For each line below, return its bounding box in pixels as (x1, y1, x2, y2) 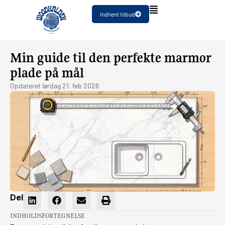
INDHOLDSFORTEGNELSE (10, 211, 85, 220)
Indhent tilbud (100, 11, 136, 18)
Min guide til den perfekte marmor (10, 50, 211, 66)
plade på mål (10, 65, 84, 81)
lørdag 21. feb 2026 (42, 81, 99, 90)
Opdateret (10, 81, 41, 90)
